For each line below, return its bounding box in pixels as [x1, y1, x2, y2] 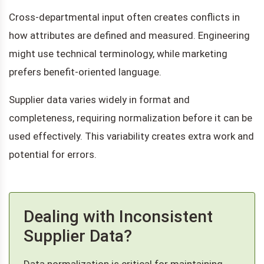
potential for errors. [9, 148, 97, 160]
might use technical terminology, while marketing [9, 47, 227, 60]
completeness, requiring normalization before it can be [9, 111, 252, 124]
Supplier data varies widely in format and [9, 93, 190, 105]
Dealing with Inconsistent [24, 206, 213, 226]
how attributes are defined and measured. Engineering [9, 29, 250, 41]
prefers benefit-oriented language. [9, 65, 161, 78]
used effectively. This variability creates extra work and [9, 130, 254, 142]
